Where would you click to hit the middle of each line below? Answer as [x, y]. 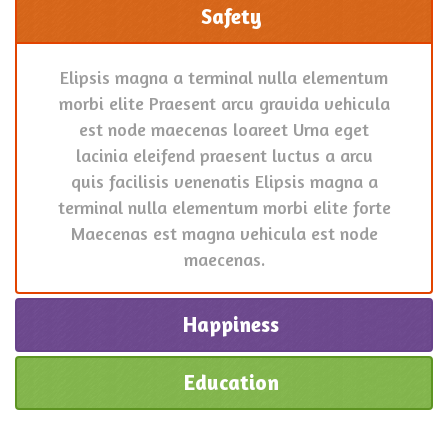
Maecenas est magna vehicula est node [224, 233]
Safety [231, 16]
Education [231, 382]
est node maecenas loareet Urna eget [224, 129]
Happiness [231, 324]
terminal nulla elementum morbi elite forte [224, 207]
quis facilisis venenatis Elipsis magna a [224, 181]
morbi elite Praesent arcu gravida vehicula [224, 103]
